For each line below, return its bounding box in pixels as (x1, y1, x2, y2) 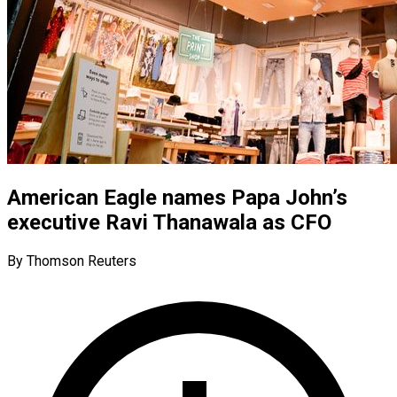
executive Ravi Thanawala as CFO (7, 209, 331, 235)
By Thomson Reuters (7, 252, 136, 269)
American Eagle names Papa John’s (7, 184, 347, 210)
